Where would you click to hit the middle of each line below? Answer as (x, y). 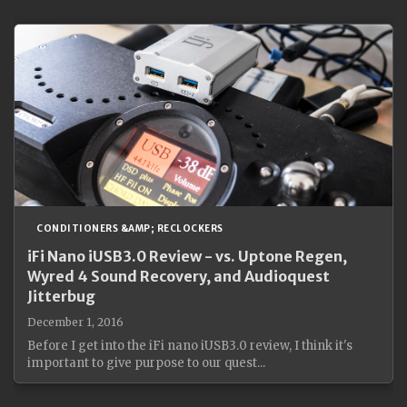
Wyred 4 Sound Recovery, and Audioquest (179, 276)
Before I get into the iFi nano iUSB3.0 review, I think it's (190, 346)
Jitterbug (61, 296)
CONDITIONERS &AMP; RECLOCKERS (130, 228)
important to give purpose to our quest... (146, 363)
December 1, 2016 (75, 322)
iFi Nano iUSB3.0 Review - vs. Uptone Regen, (187, 256)
